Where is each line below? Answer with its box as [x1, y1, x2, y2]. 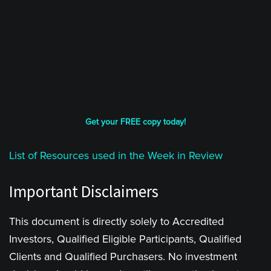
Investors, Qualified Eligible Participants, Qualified [9, 232, 241, 246]
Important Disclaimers [9, 181, 158, 201]
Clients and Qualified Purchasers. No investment [9, 250, 237, 263]
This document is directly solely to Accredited [9, 215, 224, 228]
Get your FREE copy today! [85, 117, 186, 127]
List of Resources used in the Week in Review [9, 149, 223, 162]
